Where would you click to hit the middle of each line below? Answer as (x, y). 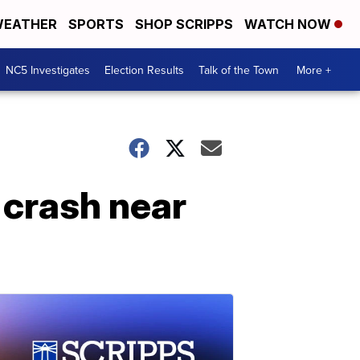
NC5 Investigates (48, 70)
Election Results (144, 70)
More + (314, 70)
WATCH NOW (289, 24)
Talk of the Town (239, 70)
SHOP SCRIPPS (184, 24)
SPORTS (96, 24)
